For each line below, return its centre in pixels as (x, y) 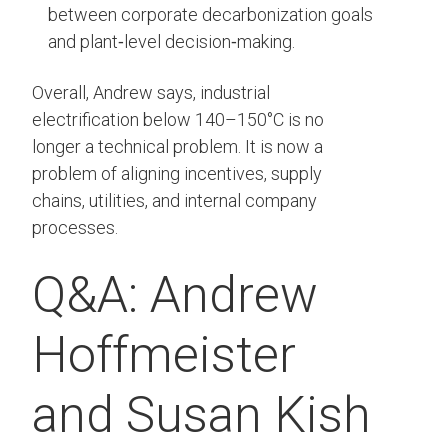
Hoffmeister (164, 355)
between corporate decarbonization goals (210, 15)
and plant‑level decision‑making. (171, 42)
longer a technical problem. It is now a (177, 147)
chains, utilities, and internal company (174, 201)
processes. (75, 228)
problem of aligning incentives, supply (177, 174)
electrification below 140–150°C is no (178, 120)
